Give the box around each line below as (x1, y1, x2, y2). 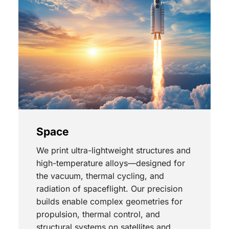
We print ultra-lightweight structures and (36, 145, 191, 156)
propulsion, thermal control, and (36, 209, 160, 220)
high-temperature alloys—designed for (36, 158, 185, 169)
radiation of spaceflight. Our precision (36, 184, 182, 194)
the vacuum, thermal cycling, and (36, 171, 164, 181)
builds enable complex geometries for (36, 196, 182, 207)
